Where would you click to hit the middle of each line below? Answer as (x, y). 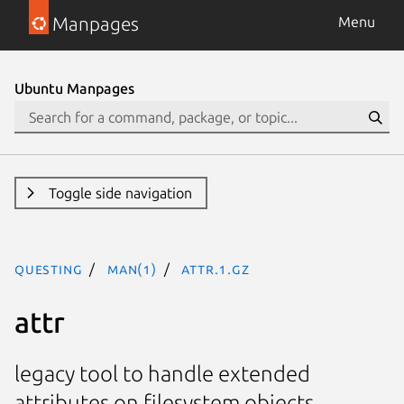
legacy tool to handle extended (162, 374)
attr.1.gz (216, 269)
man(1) (132, 269)
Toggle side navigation (120, 193)
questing (49, 269)
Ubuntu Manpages (74, 88)
